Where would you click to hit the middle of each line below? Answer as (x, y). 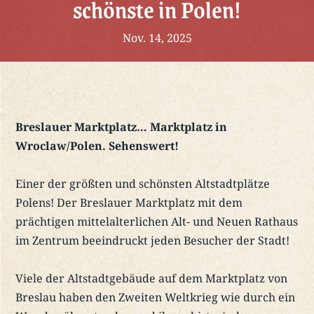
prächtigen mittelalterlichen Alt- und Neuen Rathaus (157, 222)
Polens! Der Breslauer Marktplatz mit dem (129, 203)
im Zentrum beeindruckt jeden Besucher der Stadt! (153, 241)
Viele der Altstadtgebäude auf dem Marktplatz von (152, 279)
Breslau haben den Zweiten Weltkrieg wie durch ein (156, 298)
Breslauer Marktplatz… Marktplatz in (122, 127)
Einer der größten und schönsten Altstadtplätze (143, 184)
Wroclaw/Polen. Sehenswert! (97, 146)
